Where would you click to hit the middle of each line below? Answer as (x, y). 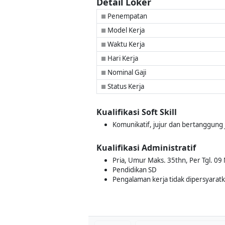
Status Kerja (125, 86)
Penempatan (127, 16)
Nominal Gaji (126, 72)
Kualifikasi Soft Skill (137, 112)
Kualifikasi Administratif (146, 148)
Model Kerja (125, 30)
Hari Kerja (122, 58)
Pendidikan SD (135, 170)
